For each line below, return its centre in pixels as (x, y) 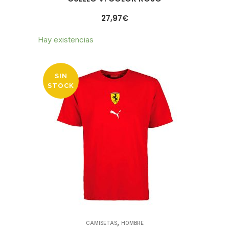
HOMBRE (132, 223)
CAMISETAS (101, 223)
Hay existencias (66, 40)
